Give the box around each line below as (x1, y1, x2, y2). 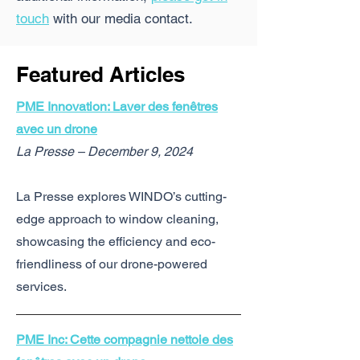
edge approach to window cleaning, (16, 211, 219, 227)
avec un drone (16, 121, 97, 137)
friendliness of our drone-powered (16, 256, 207, 272)
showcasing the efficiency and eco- (16, 234, 215, 249)
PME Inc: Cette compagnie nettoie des (16, 332, 233, 347)
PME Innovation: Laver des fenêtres (16, 99, 218, 114)
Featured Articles (16, 62, 185, 87)
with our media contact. (53, 10, 193, 27)
